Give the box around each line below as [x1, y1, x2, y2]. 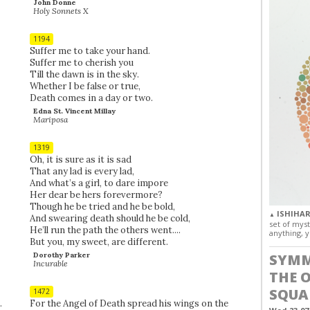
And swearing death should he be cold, [29, 212, 190, 224]
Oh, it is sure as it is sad [29, 153, 131, 165]
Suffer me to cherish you [29, 56, 134, 69]
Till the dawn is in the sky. [29, 68, 139, 80]
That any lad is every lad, [29, 165, 134, 177]
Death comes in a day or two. [29, 91, 153, 104]
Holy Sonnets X [33, 5, 89, 16]
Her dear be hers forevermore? [29, 188, 163, 201]
